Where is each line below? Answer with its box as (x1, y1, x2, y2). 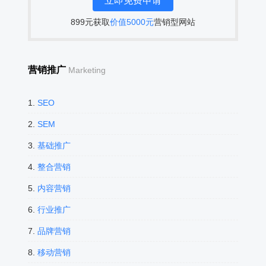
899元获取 (70, 17, 110, 27)
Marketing (68, 65, 106, 75)
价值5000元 (109, 17, 154, 27)
